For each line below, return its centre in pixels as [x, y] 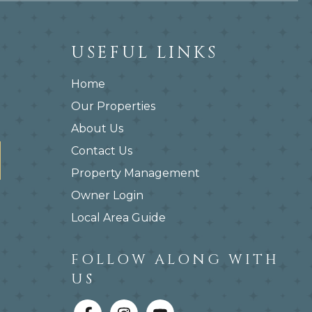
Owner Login [107, 195]
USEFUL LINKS [145, 53]
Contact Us [102, 151]
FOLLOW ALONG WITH [175, 259]
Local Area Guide [118, 218]
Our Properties [113, 106]
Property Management [135, 173]
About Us [97, 128]
